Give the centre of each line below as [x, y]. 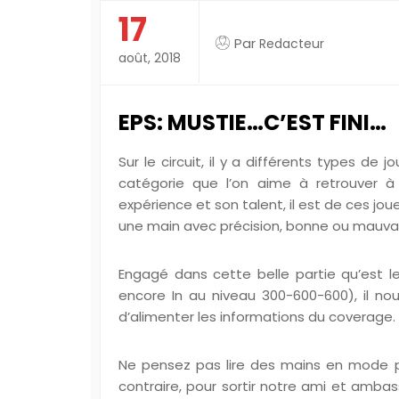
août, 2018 [150, 58]
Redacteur [292, 44]
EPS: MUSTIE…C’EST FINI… [252, 122]
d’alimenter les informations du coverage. [257, 317]
